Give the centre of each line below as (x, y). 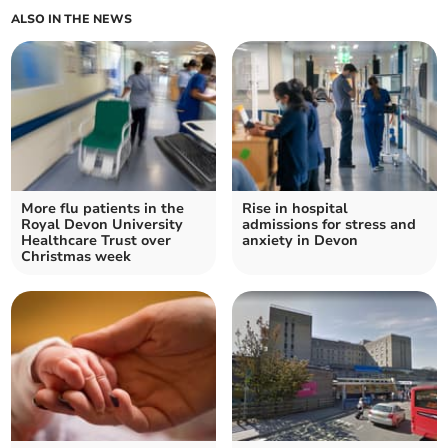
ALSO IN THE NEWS (72, 19)
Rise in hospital (295, 209)
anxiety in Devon (300, 241)
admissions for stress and (329, 225)
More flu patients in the (103, 209)
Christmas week (76, 257)
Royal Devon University (102, 225)
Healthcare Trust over (96, 241)
